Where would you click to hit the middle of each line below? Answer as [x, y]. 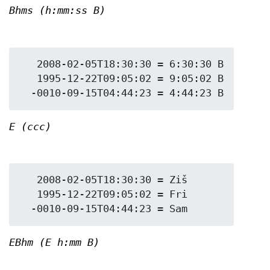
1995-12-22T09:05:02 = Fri [28, 195]
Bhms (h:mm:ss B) [57, 10]
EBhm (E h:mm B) [54, 243]
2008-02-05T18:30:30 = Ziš [28, 180]
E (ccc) [30, 127]
